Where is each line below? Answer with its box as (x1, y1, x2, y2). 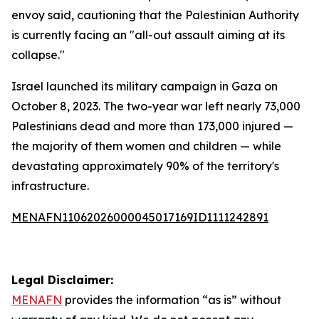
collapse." (11, 48, 65, 62)
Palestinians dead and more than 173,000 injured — (11, 119, 293, 133)
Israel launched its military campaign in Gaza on (11, 79, 278, 93)
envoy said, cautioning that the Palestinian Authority (11, 8, 299, 22)
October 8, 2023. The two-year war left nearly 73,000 (11, 99, 300, 113)
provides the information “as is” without (62, 293, 281, 307)
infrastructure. (11, 179, 89, 193)
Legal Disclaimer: (11, 273, 113, 287)
